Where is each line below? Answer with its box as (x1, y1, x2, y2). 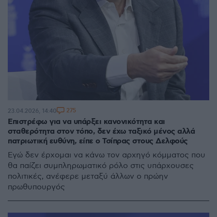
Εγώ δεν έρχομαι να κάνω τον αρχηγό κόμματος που (8, 151, 205, 160)
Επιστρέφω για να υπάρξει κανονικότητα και (8, 117, 165, 127)
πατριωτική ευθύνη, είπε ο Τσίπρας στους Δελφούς (8, 136, 188, 146)
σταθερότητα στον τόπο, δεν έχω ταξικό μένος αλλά (8, 126, 195, 137)
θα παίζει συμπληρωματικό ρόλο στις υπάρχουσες (8, 161, 194, 170)
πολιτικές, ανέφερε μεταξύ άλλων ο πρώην (8, 172, 168, 181)
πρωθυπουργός (8, 183, 65, 192)
